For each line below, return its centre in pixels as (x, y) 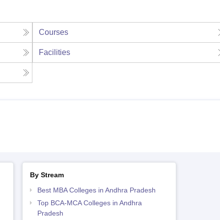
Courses (54, 32)
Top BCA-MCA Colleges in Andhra (89, 203)
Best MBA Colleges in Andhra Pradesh (96, 190)
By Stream (47, 175)
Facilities (55, 53)
